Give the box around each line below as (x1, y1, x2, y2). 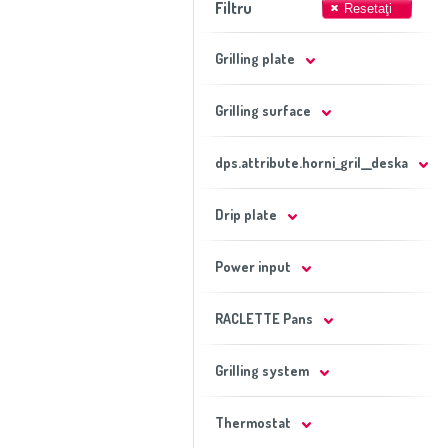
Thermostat (214, 414, 291, 431)
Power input (214, 258, 291, 275)
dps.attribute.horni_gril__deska (214, 154, 408, 171)
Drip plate (214, 206, 277, 223)
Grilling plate (214, 50, 295, 67)
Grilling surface (214, 102, 311, 119)
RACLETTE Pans (214, 310, 313, 327)
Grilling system (214, 362, 309, 379)
